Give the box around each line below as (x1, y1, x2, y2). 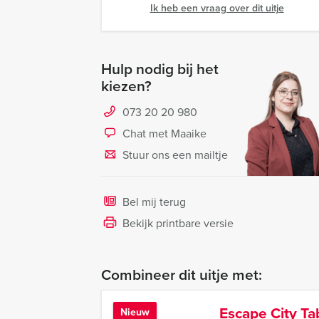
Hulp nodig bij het (101, 58, 219, 79)
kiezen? (101, 75, 152, 96)
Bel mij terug (122, 194, 186, 209)
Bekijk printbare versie (122, 215, 234, 231)
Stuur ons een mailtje (122, 147, 228, 162)
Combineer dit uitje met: (101, 263, 262, 285)
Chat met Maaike (122, 125, 206, 141)
